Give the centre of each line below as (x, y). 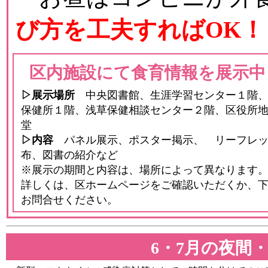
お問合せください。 (69, 200)
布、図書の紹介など (69, 155)
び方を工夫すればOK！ (140, 30)
